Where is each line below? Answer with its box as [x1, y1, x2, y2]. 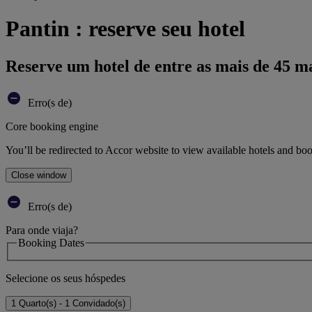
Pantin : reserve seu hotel [6, 16, 245, 42]
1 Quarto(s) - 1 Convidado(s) [11, 298, 125, 309]
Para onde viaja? [6, 224, 78, 236]
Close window [11, 169, 66, 180]
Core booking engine [6, 120, 98, 132]
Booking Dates [18, 236, 84, 249]
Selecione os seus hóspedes [6, 272, 125, 285]
